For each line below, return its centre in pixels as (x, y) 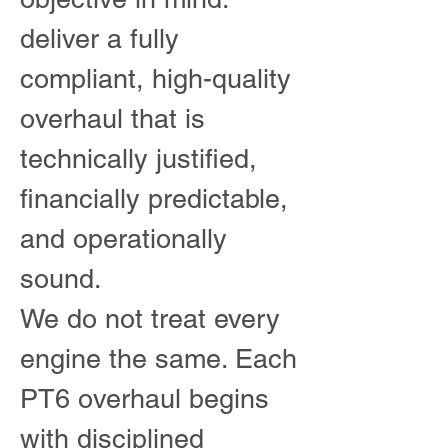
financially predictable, (154, 198)
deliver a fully (99, 38)
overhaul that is (112, 118)
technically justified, (138, 158)
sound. (61, 278)
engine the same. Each (158, 358)
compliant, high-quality (155, 78)
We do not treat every (150, 318)
